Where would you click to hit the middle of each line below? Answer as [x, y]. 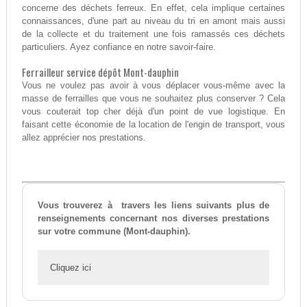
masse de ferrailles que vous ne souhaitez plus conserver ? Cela [153, 99]
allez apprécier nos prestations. [84, 138]
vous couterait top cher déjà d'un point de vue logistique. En [153, 112]
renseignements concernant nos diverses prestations [153, 219]
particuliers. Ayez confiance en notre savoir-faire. [119, 47]
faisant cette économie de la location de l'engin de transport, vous [153, 125]
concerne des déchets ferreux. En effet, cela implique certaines [153, 8]
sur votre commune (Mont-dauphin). [114, 232]
